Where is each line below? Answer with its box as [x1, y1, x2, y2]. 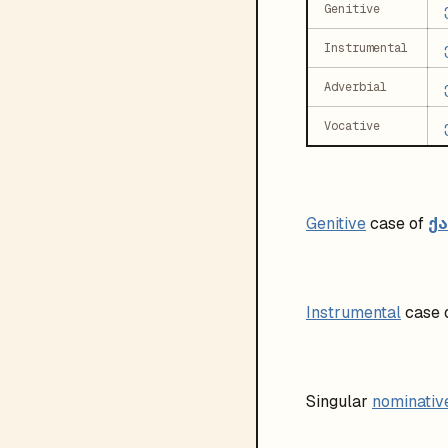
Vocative [324, 118, 380, 134]
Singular [306, 391, 368, 412]
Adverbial [324, 79, 387, 95]
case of [370, 213, 424, 234]
